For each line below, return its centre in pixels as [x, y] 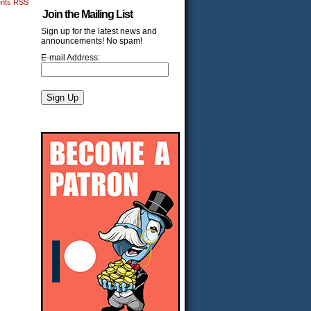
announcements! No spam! [92, 41]
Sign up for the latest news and [99, 31]
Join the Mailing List [87, 14]
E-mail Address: [70, 58]
